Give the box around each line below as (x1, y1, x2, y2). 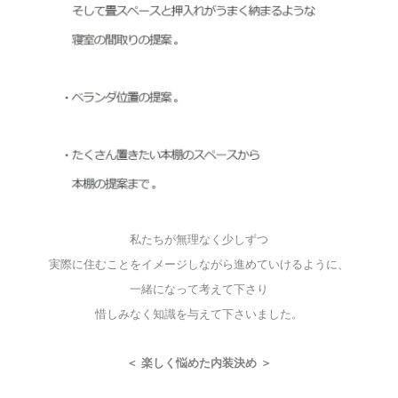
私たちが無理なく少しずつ (130, 233, 268, 247)
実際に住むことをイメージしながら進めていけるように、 (49, 258, 349, 272)
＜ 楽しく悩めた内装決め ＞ (126, 356, 272, 370)
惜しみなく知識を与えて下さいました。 (95, 307, 303, 322)
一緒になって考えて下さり (130, 283, 268, 297)
